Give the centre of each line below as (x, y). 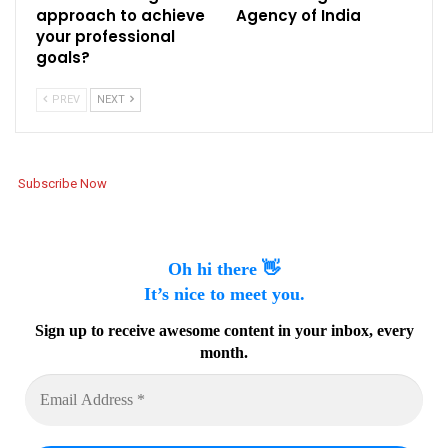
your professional (105, 36)
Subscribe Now (62, 183)
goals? (63, 57)
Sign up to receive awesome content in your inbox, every (224, 331)
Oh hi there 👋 (224, 269)
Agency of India (298, 15)
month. (224, 353)
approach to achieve (120, 15)
